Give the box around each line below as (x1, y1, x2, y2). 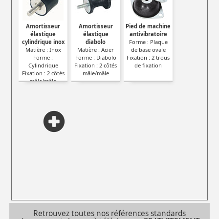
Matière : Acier (77, 45, 114, 53)
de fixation (134, 61, 162, 69)
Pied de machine (126, 22, 171, 30)
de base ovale (131, 45, 166, 53)
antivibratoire (129, 30, 167, 38)
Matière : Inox (25, 45, 61, 53)
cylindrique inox (22, 38, 65, 45)
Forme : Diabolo (75, 53, 116, 61)
